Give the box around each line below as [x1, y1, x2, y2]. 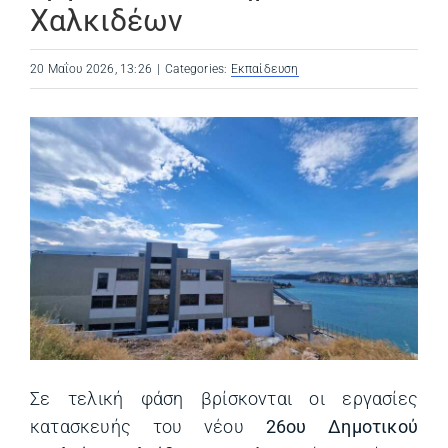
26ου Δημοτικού [265, 416, 418, 437]
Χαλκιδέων [30, 3, 183, 38]
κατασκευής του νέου [30, 416, 266, 437]
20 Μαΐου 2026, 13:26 [30, 62, 152, 76]
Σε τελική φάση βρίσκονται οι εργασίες [30, 388, 418, 409]
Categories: [165, 62, 231, 76]
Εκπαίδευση [230, 62, 299, 76]
